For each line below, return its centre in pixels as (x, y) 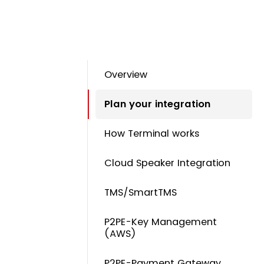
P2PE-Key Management (161, 222)
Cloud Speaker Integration (168, 163)
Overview (126, 75)
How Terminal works (152, 134)
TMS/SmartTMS (141, 193)
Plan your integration (158, 104)
